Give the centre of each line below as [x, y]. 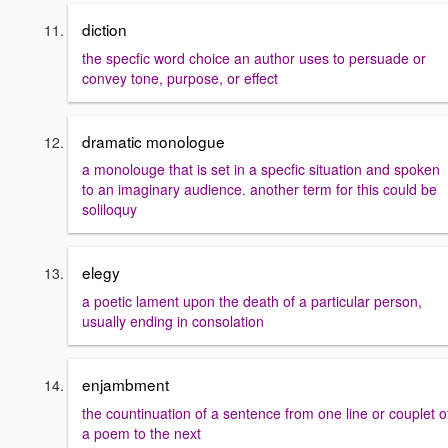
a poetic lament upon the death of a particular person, [252, 300]
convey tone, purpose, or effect [180, 77]
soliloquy [109, 209]
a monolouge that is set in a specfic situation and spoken [261, 169]
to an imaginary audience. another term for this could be [259, 189]
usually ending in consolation [173, 320]
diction [104, 28]
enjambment [125, 383]
